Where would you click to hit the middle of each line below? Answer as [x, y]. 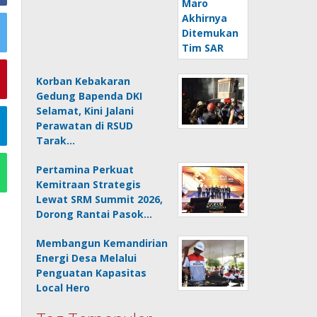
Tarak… [56, 140]
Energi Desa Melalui [87, 258]
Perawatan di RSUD [85, 126]
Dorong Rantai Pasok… [94, 214]
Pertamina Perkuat [85, 169]
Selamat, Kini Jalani [85, 111]
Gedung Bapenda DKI [90, 96]
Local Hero [63, 288]
